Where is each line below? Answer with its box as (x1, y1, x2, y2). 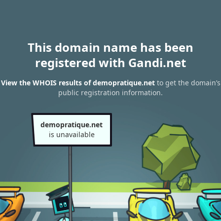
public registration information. (58, 88, 163, 98)
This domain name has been (28, 39, 193, 55)
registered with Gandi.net (35, 54, 186, 71)
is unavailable (48, 130, 95, 139)
